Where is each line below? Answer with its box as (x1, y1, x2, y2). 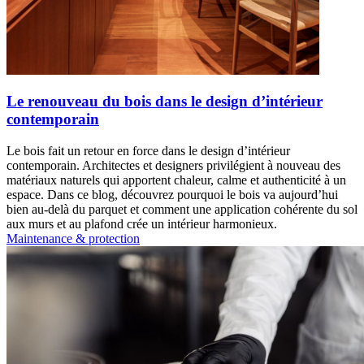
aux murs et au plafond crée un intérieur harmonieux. (6, 216, 277, 231)
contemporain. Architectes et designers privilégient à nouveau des (6, 158, 340, 172)
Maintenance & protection (6, 231, 140, 245)
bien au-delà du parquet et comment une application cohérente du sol (6, 201, 357, 216)
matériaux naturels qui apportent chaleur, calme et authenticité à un (6, 172, 346, 187)
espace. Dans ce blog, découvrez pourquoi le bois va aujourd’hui (6, 187, 338, 201)
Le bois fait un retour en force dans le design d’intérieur (6, 143, 290, 158)
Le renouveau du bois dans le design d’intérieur (6, 93, 323, 110)
